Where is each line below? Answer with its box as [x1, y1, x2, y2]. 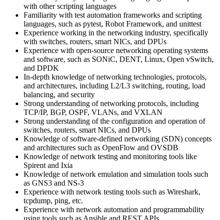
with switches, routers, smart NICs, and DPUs [24, 37, 166, 46]
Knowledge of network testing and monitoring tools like [24, 152, 197, 161]
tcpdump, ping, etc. [24, 196, 83, 205]
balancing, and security [24, 90, 95, 99]
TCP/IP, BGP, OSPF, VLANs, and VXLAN [24, 108, 163, 117]
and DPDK [24, 64, 59, 73]
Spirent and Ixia [24, 161, 73, 170]
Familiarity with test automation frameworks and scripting [24, 11, 202, 20]
